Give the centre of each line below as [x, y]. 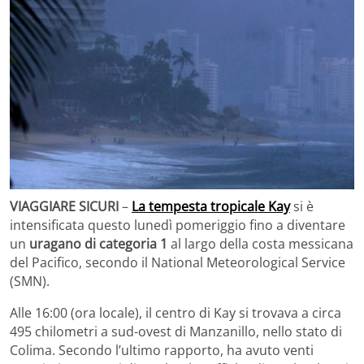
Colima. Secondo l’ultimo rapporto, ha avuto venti [162, 350]
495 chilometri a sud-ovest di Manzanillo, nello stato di [176, 331]
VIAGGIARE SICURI [64, 206]
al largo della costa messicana [260, 243]
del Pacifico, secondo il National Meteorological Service [178, 262]
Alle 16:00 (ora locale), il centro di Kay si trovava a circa [175, 312]
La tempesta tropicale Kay [211, 206]
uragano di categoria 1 [98, 243]
